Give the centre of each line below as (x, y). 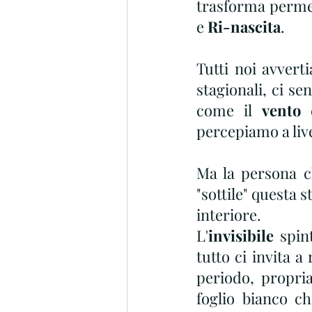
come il (229, 110)
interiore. (229, 214)
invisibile (241, 235)
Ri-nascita (244, 26)
